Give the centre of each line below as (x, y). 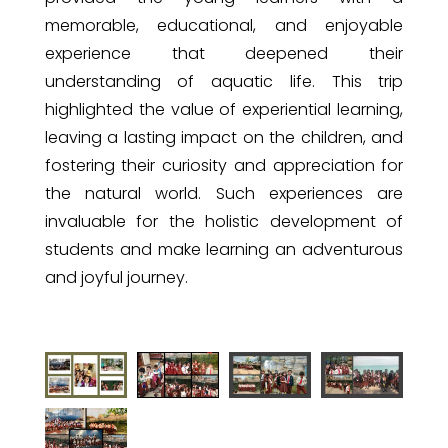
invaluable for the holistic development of (224, 221)
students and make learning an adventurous (224, 249)
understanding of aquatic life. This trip (224, 81)
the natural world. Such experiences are (224, 193)
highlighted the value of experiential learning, (224, 109)
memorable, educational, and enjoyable (224, 25)
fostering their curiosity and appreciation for (224, 165)
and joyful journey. (116, 277)
